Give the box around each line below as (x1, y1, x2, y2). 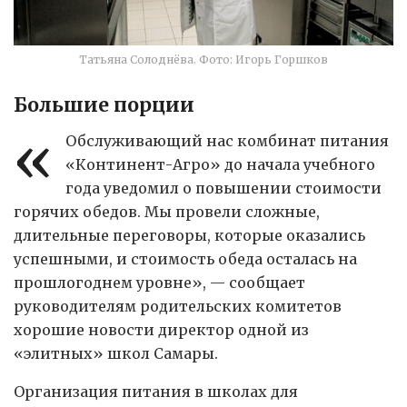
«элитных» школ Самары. (14, 343, 218, 362)
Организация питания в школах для (14, 382, 298, 401)
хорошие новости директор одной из (14, 320, 309, 339)
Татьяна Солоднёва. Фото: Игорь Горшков (79, 53, 328, 67)
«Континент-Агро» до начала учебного (65, 154, 375, 174)
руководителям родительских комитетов (14, 296, 342, 315)
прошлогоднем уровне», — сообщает (14, 273, 305, 292)
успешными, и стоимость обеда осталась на (14, 249, 357, 268)
